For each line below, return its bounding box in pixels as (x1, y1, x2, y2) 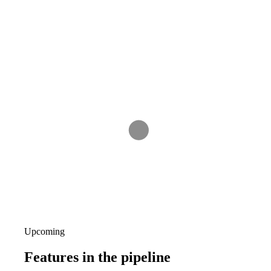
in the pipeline (82, 249, 171, 266)
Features (24, 249, 82, 266)
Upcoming (24, 226, 65, 237)
